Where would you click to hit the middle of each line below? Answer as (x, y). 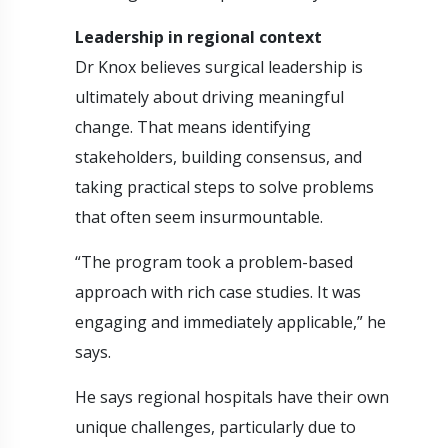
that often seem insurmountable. (199, 216)
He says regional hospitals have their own (232, 396)
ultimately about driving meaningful (209, 96)
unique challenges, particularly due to (215, 426)
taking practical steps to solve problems (224, 186)
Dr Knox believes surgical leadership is (219, 66)
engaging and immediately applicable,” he (230, 321)
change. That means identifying (193, 126)
